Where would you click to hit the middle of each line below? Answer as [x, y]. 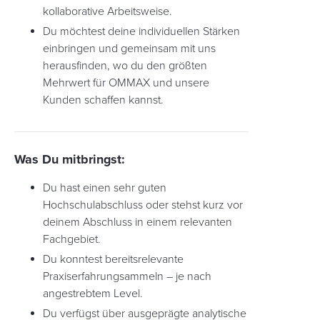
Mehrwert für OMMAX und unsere [126, 83]
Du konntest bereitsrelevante [113, 259]
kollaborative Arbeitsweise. [107, 11]
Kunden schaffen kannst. [103, 100]
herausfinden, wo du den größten [125, 66]
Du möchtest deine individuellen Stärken [141, 31]
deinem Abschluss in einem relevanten [137, 222]
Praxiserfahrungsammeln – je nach [127, 276]
